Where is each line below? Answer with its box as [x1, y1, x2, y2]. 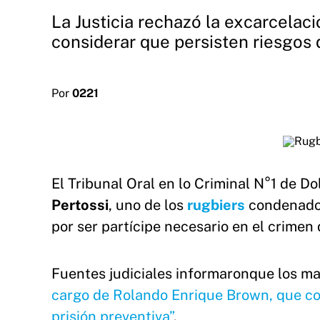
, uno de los [109, 196, 187, 214]
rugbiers [187, 196, 245, 214]
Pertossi [51, 196, 109, 214]
